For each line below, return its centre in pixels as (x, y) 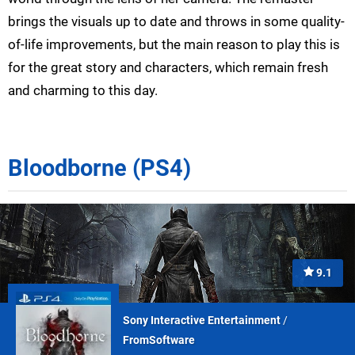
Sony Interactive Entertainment (202, 320)
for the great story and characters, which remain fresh (168, 68)
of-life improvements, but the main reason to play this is (174, 45)
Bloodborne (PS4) (99, 168)
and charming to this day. (83, 91)
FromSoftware (159, 340)
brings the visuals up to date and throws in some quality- (176, 22)
